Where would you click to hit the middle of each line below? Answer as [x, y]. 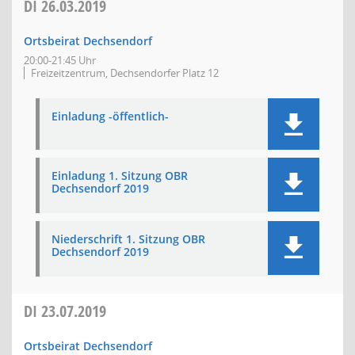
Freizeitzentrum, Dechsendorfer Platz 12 [125, 73]
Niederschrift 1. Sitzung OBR [128, 239]
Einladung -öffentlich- [110, 116]
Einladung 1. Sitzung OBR [120, 176]
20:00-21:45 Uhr [60, 60]
